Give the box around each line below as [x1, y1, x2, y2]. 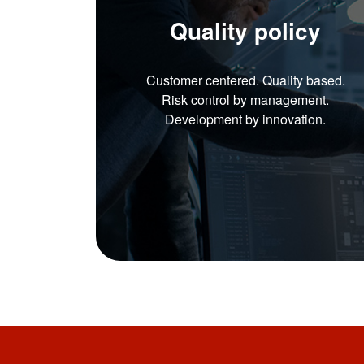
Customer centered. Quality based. [145, 70, 345, 89]
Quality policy [170, 13, 322, 47]
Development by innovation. [165, 109, 327, 128]
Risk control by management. [162, 89, 330, 109]
